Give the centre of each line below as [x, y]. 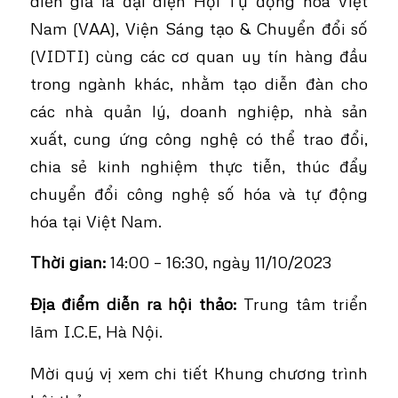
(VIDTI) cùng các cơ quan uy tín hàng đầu [199, 55]
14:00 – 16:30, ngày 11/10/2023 [218, 262]
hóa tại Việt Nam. [96, 220]
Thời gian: [68, 262]
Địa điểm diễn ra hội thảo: [133, 303]
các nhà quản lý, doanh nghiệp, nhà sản [199, 110]
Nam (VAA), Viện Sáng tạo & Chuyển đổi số [199, 28]
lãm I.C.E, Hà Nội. [96, 330]
